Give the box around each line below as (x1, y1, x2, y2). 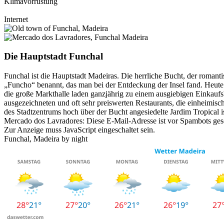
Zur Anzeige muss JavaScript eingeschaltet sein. (4, 125, 155, 134)
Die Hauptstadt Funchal (4, 51, 103, 62)
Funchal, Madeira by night (4, 134, 87, 143)
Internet (4, 14, 28, 23)
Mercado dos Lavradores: (4, 116, 86, 125)
